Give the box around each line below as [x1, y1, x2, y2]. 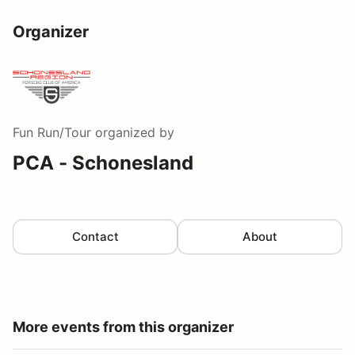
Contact [71, 228, 119, 244]
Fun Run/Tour [13, 124, 91, 140]
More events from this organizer [13, 318, 234, 335]
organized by [91, 124, 174, 140]
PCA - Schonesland [13, 151, 193, 174]
